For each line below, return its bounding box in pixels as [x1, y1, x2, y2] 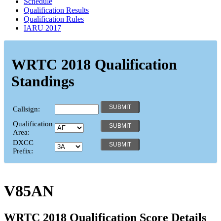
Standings [11, 73, 74, 89]
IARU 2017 [24, 23, 61, 32]
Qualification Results [24, 5, 89, 14]
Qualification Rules [24, 14, 84, 23]
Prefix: [13, 147, 33, 155]
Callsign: [13, 105, 40, 113]
